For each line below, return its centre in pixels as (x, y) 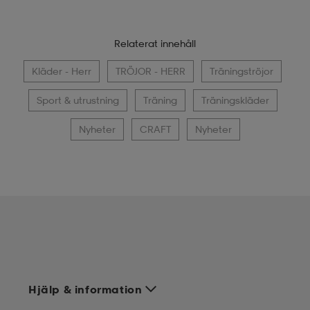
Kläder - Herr (62, 71)
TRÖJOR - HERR (151, 71)
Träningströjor (241, 71)
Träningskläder (235, 100)
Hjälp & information (85, 290)
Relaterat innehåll (155, 44)
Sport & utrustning (77, 100)
